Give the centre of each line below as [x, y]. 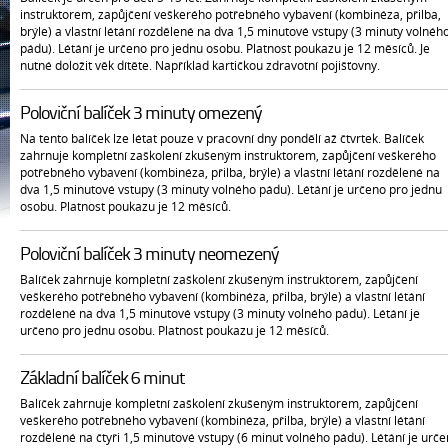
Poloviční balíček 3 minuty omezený [141, 114]
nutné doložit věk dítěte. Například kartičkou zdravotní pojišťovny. [200, 65]
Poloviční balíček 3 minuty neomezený [149, 255]
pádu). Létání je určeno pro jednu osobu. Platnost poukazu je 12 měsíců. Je [225, 48]
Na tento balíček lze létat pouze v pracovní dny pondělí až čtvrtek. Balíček [222, 138]
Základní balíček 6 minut [102, 379]
